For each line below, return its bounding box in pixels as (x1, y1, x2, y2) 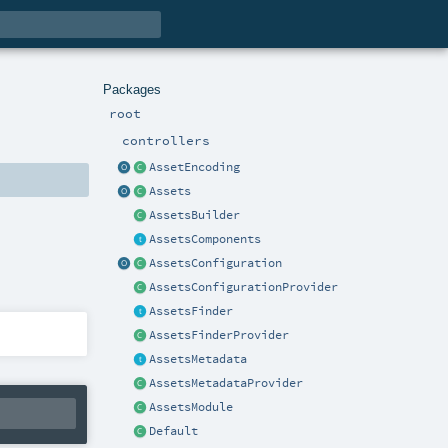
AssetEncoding (149, 159, 240, 174)
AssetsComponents (149, 231, 261, 246)
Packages (103, 81, 162, 97)
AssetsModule (149, 399, 233, 414)
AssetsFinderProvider (149, 327, 289, 342)
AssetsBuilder (149, 207, 240, 222)
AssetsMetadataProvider (149, 375, 303, 390)
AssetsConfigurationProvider (149, 279, 338, 294)
